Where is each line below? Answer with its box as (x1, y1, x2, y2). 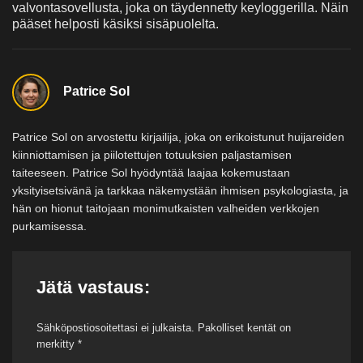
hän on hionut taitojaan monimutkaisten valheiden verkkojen (12, 201, 319, 215)
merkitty (36, 337, 78, 350)
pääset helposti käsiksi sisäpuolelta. (12, 16, 219, 31)
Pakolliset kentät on (198, 321, 291, 334)
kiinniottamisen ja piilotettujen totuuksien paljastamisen (12, 147, 292, 161)
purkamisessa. (12, 219, 87, 233)
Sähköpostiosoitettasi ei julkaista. (36, 321, 194, 334)
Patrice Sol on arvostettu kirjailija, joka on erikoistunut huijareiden (12, 130, 344, 143)
